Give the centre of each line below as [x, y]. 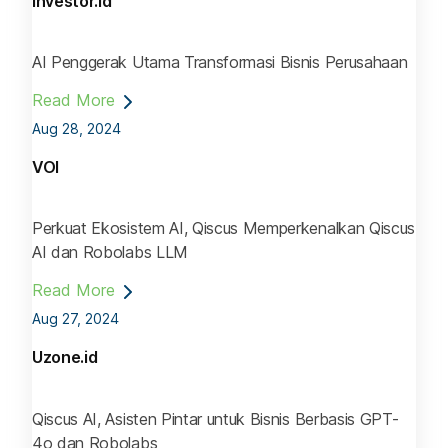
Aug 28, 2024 [76, 129]
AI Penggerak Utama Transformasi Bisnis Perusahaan [220, 62]
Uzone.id [65, 357]
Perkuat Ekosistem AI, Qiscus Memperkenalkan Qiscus [223, 228]
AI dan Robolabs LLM [110, 252]
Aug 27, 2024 [75, 319]
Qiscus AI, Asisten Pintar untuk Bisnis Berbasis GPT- [215, 418]
